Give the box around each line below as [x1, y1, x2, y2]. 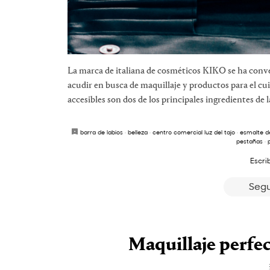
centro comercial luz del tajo [152, 127, 235, 136]
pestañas [236, 136, 263, 145]
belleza [128, 127, 148, 136]
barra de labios [80, 127, 123, 136]
